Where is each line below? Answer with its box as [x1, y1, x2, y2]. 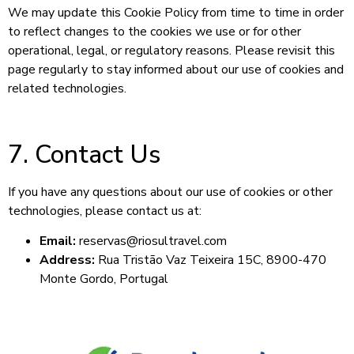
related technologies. [8, 80, 126, 98]
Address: [40, 251, 95, 269]
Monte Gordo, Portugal [40, 270, 168, 288]
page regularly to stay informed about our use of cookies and [8, 61, 344, 79]
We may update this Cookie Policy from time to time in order [8, 4, 344, 22]
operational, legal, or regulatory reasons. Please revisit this [8, 42, 335, 60]
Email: [40, 232, 76, 250]
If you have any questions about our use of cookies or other [8, 183, 333, 201]
